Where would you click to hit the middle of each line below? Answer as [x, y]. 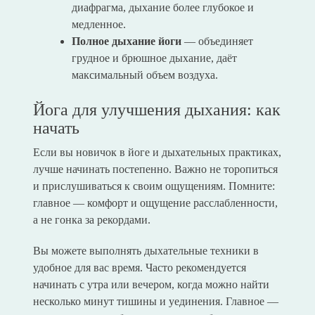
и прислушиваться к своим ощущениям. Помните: [154, 186]
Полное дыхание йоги [126, 41]
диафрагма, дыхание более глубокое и [162, 8]
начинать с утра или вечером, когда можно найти [151, 285]
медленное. [98, 25]
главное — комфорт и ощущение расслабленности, [155, 203]
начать [56, 128]
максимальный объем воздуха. [144, 75]
